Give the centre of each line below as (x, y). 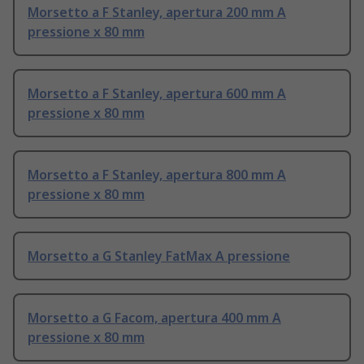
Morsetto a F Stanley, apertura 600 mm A (157, 94)
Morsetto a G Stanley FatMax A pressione (159, 256)
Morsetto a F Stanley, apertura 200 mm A (157, 13)
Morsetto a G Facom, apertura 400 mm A (154, 318)
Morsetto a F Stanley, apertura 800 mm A (157, 175)
